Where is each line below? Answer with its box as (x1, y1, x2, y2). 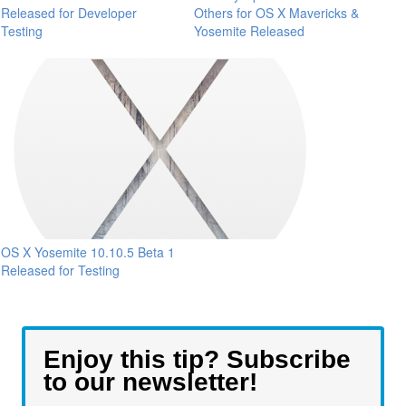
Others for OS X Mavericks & (194, 3, 359, 22)
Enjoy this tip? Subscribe (43, 344, 351, 373)
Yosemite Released (194, 21, 304, 40)
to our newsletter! (43, 367, 257, 396)
